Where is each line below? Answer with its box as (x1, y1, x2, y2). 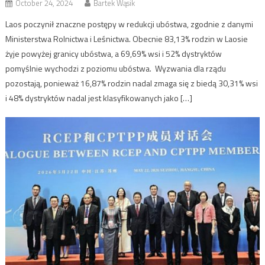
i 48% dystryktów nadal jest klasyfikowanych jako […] (5, 91, 193, 104)
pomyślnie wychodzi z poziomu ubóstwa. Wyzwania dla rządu (5, 62, 227, 75)
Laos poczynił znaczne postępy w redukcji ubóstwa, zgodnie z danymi (5, 17, 254, 30)
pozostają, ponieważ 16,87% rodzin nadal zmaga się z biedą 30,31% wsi (5, 76, 258, 89)
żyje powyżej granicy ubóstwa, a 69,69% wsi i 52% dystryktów (5, 47, 222, 60)
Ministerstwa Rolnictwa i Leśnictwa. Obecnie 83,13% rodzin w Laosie (5, 32, 248, 45)
